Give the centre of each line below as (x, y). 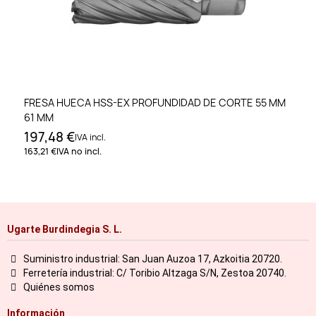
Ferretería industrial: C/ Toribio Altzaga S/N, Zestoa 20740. (154, 273)
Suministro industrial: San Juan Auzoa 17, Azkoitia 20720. (152, 259)
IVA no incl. (79, 152)
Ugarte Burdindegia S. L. (65, 229)
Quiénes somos (59, 287)
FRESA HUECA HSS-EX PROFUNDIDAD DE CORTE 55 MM (155, 103)
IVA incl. (90, 138)
